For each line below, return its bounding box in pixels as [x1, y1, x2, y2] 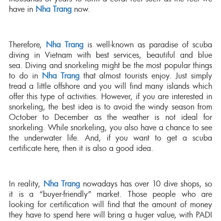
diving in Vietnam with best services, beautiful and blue [9, 49, 212, 60]
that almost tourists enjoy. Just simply [79, 70, 213, 81]
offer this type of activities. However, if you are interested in [9, 91, 212, 102]
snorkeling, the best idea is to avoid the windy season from [9, 101, 212, 112]
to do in [9, 70, 42, 81]
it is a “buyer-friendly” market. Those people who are [9, 188, 212, 199]
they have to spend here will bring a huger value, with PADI [9, 209, 212, 220]
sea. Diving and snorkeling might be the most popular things [9, 60, 212, 71]
